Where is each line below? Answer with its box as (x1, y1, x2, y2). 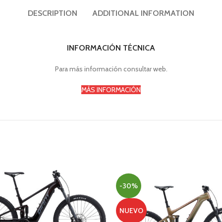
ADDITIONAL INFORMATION (92, 8, 194, 18)
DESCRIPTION (28, 8, 77, 18)
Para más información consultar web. (55, 64, 167, 73)
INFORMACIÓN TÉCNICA (67, 43, 155, 53)
